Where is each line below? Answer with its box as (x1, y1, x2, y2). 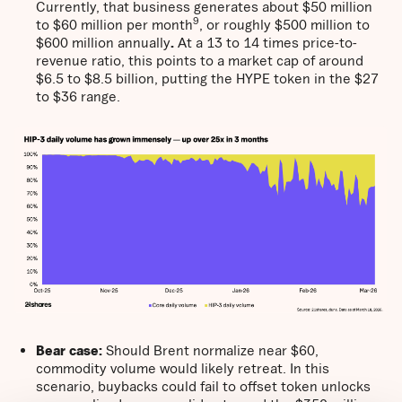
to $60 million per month (36, 16, 193, 33)
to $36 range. (36, 88, 120, 105)
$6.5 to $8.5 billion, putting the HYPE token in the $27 (36, 70, 379, 87)
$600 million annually (36, 34, 170, 51)
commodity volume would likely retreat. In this (36, 359, 329, 376)
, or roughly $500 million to (199, 16, 370, 33)
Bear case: (36, 341, 102, 358)
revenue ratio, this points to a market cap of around (36, 52, 363, 69)
